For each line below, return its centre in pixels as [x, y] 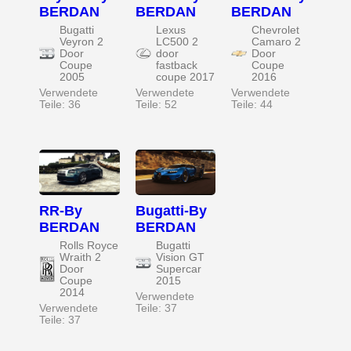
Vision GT [180, 257]
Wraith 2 [80, 257]
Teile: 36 [60, 104]
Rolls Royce [89, 245]
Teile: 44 [252, 104]
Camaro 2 [277, 42]
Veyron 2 [81, 42]
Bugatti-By [171, 210]
